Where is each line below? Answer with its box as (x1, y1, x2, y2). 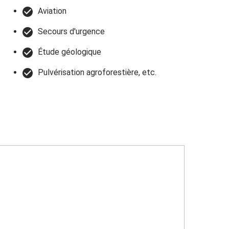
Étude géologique (37, 47, 101, 57)
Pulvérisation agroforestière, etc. (37, 67, 156, 78)
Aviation (37, 6, 66, 16)
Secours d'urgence (37, 27, 105, 37)
